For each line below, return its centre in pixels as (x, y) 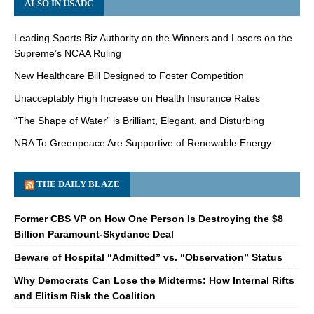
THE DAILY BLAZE (78, 184)
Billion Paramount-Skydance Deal (94, 234)
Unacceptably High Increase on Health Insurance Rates (137, 98)
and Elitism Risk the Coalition (85, 295)
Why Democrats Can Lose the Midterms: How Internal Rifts (154, 280)
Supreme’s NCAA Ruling (68, 53)
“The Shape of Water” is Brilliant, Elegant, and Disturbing (139, 120)
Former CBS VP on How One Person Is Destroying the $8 (149, 218)
